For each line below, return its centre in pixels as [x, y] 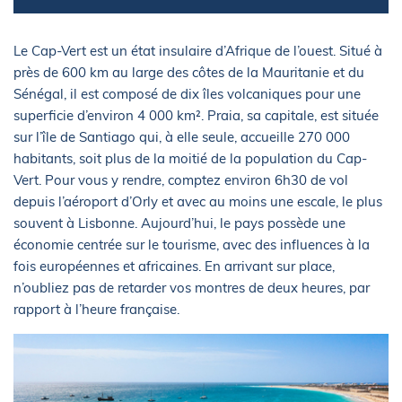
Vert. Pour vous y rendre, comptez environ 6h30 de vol [181, 179]
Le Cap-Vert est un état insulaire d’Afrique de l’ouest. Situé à [198, 50]
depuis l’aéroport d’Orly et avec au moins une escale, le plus [198, 201]
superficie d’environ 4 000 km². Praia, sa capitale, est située [196, 115]
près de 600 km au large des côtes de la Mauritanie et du [189, 72]
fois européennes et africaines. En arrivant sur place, [174, 266]
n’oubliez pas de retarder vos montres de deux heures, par [192, 287]
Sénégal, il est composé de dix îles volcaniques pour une [187, 93]
